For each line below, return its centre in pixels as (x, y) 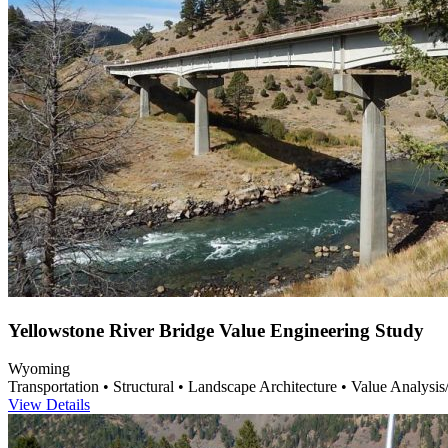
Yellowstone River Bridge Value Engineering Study (216, 330)
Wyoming (39, 369)
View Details (49, 405)
